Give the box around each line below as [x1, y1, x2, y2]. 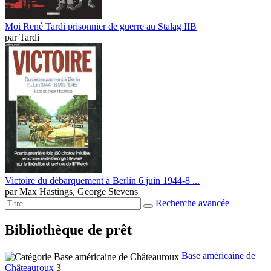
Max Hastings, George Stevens [19, 186, 138, 197]
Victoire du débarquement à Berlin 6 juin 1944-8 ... [5, 175, 200, 186]
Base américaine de [181, 250, 255, 261]
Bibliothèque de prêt [5, 222, 132, 238]
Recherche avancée [155, 198, 229, 209]
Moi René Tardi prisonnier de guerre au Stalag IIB [5, 21, 197, 32]
